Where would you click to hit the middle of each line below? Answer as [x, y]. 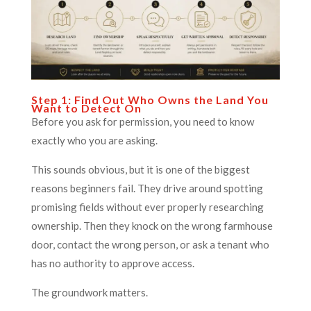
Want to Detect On [86, 108]
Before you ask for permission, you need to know [142, 121]
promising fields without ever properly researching [147, 207]
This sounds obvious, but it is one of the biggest [140, 169]
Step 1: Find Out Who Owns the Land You [150, 99]
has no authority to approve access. [112, 263]
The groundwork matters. [89, 292]
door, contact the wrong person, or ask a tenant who [150, 244]
